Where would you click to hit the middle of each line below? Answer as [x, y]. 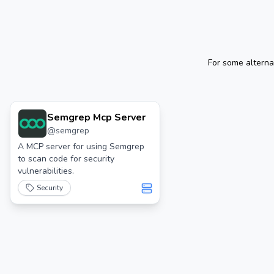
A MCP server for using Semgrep [81, 146]
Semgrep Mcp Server [96, 117]
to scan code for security [66, 159]
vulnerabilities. [46, 171]
